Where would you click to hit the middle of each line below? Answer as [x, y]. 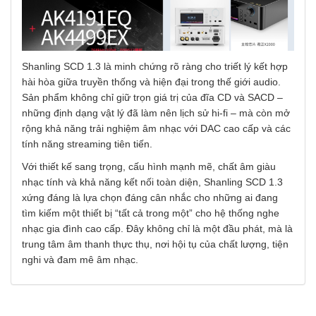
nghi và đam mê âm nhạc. [80, 259]
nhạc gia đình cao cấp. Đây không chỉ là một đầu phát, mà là [157, 228]
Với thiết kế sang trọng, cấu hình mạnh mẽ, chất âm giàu [149, 166]
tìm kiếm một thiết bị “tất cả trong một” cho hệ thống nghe [151, 213]
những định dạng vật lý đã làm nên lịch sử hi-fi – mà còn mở [156, 113]
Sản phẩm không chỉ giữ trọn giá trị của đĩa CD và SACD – [152, 97]
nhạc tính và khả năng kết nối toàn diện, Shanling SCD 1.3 [152, 182]
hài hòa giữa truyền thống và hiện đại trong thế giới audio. [151, 81]
